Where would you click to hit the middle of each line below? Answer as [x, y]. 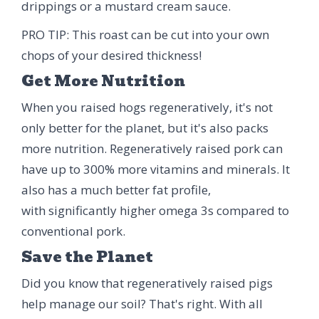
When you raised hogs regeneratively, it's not [147, 107]
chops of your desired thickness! [111, 55]
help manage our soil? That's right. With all [142, 303]
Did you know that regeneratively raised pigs [147, 283]
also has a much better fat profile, [116, 189]
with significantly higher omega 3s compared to [155, 210]
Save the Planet [87, 257]
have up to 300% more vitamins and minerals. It [156, 169]
